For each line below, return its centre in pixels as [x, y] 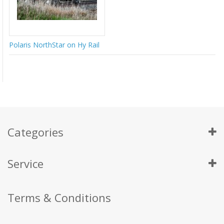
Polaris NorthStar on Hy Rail [54, 44]
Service [25, 163]
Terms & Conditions [59, 197]
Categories [35, 132]
